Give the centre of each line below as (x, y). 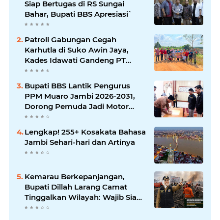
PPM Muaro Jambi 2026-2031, (80, 96)
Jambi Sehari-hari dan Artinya (80, 142)
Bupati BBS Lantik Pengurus (77, 86)
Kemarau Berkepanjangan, (75, 177)
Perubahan (45, 117)
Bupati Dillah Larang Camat (76, 187)
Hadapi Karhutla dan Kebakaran (84, 208)
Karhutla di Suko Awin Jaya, (77, 50)
